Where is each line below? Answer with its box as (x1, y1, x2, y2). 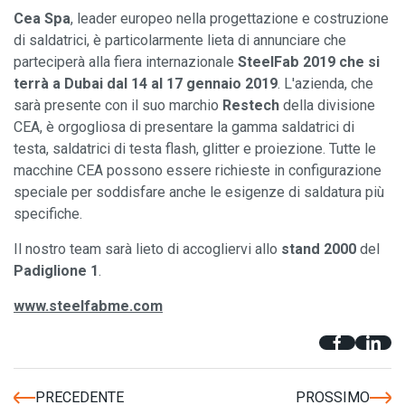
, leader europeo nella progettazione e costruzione (71, 10, 389, 27)
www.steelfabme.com (14, 297, 163, 315)
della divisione (279, 97, 375, 114)
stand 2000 (281, 240, 356, 258)
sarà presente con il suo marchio (14, 97, 222, 114)
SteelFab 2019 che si (238, 53, 380, 71)
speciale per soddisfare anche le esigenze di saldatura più (14, 184, 384, 201)
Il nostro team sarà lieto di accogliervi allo (14, 240, 281, 258)
